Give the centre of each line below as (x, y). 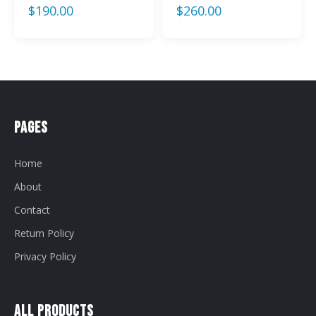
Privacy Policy (45, 256)
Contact (32, 209)
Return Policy (44, 233)
